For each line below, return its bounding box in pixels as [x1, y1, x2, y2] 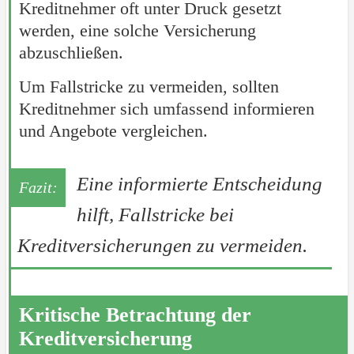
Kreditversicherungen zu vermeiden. [17, 234, 307, 256]
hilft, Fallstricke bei [76, 203, 234, 225]
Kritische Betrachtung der [18, 303, 251, 326]
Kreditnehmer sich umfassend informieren [18, 98, 314, 119]
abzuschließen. [18, 42, 123, 62]
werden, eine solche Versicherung [18, 20, 256, 40]
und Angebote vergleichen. [18, 120, 208, 141]
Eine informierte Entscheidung [76, 172, 322, 194]
